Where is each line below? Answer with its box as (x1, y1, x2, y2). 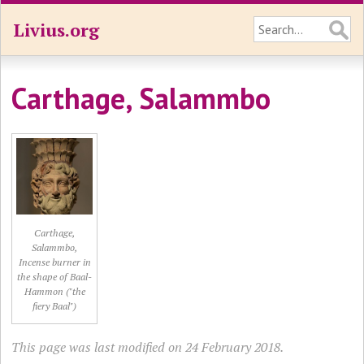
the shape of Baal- (17, 271, 93, 283)
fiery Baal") (32, 300, 77, 312)
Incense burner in (18, 256, 91, 268)
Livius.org (13, 18, 99, 41)
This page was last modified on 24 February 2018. (11, 338, 284, 356)
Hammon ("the (24, 285, 85, 297)
